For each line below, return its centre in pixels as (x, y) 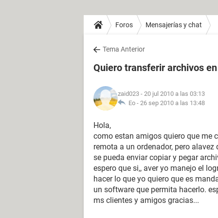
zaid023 (128, 94)
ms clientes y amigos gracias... (146, 200)
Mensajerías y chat (174, 25)
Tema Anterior (124, 49)
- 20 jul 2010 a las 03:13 (172, 94)
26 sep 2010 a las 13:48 (173, 103)
